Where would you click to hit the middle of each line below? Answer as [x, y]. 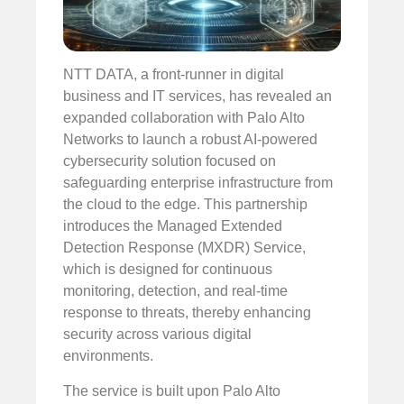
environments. [108, 356]
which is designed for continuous [168, 270]
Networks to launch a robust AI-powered [190, 140]
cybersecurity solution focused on [170, 161]
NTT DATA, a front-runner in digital [174, 75]
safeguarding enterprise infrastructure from [198, 183]
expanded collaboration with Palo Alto [184, 118]
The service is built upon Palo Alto [172, 390]
